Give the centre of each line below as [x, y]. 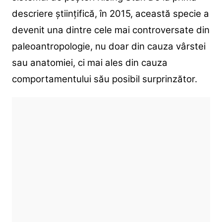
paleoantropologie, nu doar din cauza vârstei [109, 47]
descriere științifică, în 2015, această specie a [110, 14]
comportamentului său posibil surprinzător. [104, 79]
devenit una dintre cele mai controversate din [111, 30]
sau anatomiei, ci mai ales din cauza [89, 63]
